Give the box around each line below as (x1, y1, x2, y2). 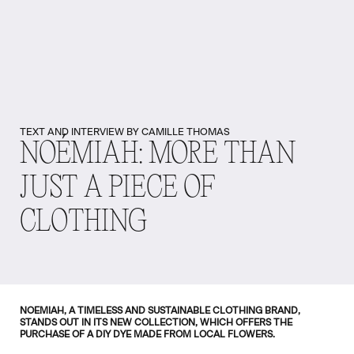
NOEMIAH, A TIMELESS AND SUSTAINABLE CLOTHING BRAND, (20, 305, 301, 315)
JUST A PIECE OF (20, 171, 216, 205)
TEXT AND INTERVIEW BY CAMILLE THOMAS (20, 126, 231, 137)
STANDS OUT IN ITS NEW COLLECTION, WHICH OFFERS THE (20, 317, 293, 327)
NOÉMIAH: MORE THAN (20, 137, 297, 171)
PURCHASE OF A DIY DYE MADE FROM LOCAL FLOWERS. (20, 329, 276, 339)
